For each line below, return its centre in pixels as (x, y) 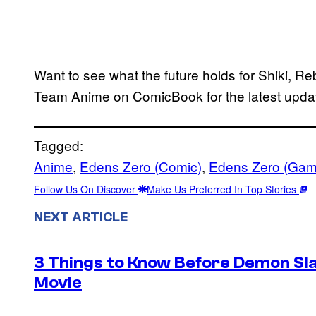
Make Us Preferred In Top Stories (223, 189)
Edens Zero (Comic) (141, 166)
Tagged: (59, 145)
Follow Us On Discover (86, 189)
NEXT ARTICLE (81, 217)
